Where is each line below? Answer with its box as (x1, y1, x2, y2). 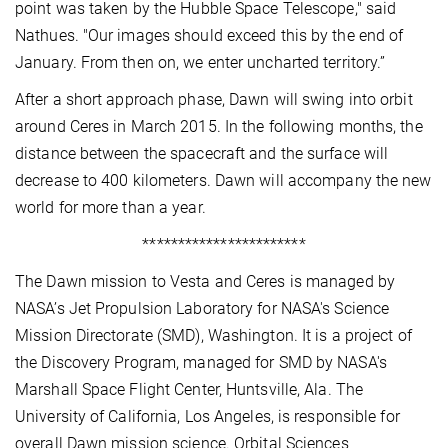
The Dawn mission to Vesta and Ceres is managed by (15, 271, 395, 291)
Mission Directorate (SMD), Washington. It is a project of (15, 325, 412, 345)
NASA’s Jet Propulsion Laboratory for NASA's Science (15, 298, 390, 318)
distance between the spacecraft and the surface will (15, 143, 389, 163)
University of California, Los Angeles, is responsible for (15, 406, 400, 426)
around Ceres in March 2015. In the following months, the (15, 116, 423, 136)
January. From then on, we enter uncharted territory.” (15, 52, 386, 72)
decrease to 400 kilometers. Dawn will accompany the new (15, 170, 432, 190)
